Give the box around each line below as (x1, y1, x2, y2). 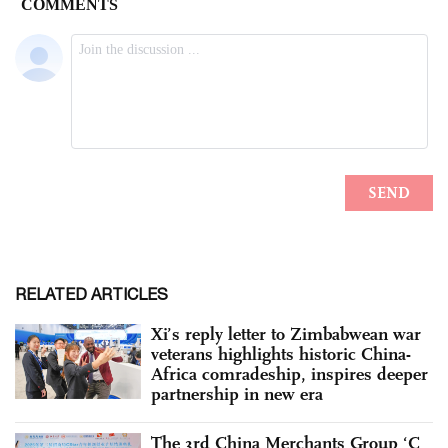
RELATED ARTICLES (15, 284, 168, 303)
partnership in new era (151, 382, 323, 405)
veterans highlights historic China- (151, 342, 411, 365)
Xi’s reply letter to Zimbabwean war (151, 322, 421, 345)
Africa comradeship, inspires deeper (151, 362, 428, 385)
